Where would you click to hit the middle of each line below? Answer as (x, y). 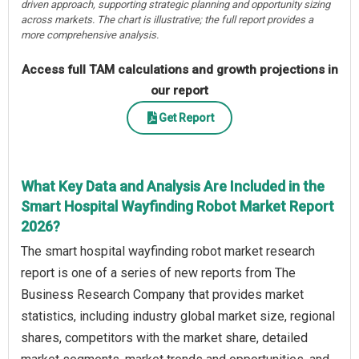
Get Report (186, 117)
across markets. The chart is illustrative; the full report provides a (167, 20)
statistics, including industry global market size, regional (178, 317)
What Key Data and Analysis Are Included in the (173, 187)
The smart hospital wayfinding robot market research (168, 252)
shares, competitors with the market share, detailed (164, 338)
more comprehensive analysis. (90, 35)
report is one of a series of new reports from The (158, 273)
